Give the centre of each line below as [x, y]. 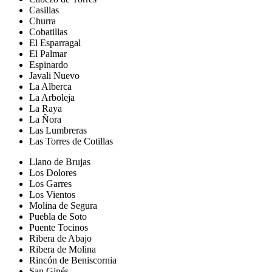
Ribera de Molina [63, 250]
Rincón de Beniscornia [73, 260]
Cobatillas [48, 32]
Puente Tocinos [59, 228]
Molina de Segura [63, 206]
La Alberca [50, 87]
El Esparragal [55, 43]
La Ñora [45, 120]
